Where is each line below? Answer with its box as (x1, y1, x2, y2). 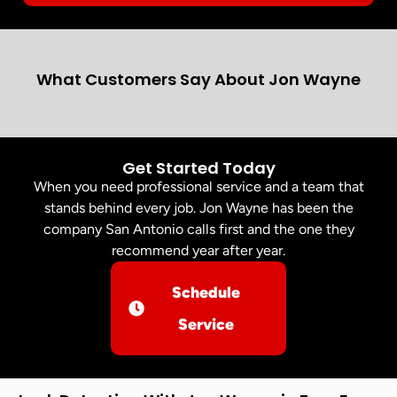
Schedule (172, 282, 241, 301)
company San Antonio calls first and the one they (43, 220, 354, 237)
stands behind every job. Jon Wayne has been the (43, 198, 354, 216)
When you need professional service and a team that (33, 177, 364, 195)
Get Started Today (121, 156, 276, 179)
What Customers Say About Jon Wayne (36, 67, 361, 90)
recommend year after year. (112, 241, 285, 259)
